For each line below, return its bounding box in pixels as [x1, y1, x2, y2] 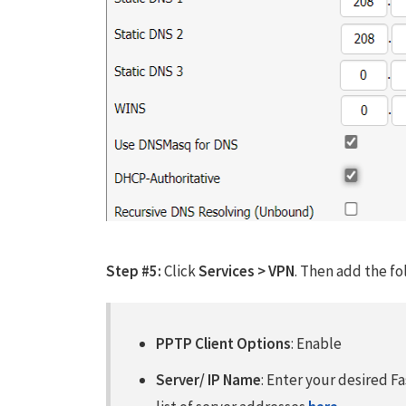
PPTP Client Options [156, 333, 291, 353]
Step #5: [106, 261, 161, 281]
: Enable [291, 333, 342, 353]
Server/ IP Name [156, 370, 261, 390]
